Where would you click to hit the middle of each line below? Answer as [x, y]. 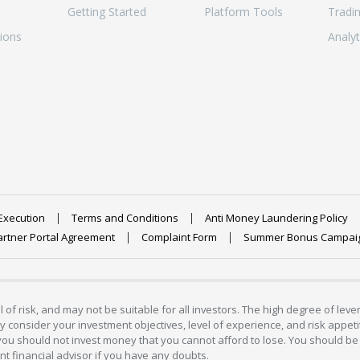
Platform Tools [243, 12]
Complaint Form [179, 237]
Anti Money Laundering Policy [276, 218]
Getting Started [106, 12]
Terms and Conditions [125, 218]
